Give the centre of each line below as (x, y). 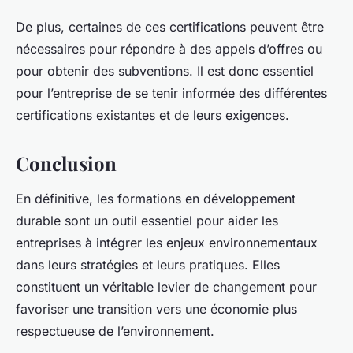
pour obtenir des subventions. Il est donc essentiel (165, 71)
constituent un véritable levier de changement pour (166, 287)
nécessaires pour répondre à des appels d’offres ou (169, 49)
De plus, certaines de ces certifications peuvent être (170, 27)
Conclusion (66, 163)
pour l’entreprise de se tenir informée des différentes (171, 93)
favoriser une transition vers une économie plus (156, 309)
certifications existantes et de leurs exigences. (152, 115)
